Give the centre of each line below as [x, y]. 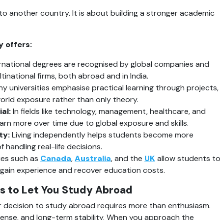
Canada [56, 158]
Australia [93, 158]
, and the [128, 158]
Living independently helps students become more [102, 135]
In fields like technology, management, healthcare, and [108, 111]
